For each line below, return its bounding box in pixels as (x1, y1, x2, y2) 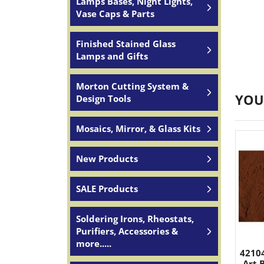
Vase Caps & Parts (76, 8, 154, 19)
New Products (76, 153, 138, 164)
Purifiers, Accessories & (76, 225, 178, 237)
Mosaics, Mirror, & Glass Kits (76, 123, 200, 134)
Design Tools (76, 93, 131, 104)
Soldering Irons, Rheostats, (76, 213, 194, 225)
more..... (76, 237, 111, 249)
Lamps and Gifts (76, 50, 148, 62)
